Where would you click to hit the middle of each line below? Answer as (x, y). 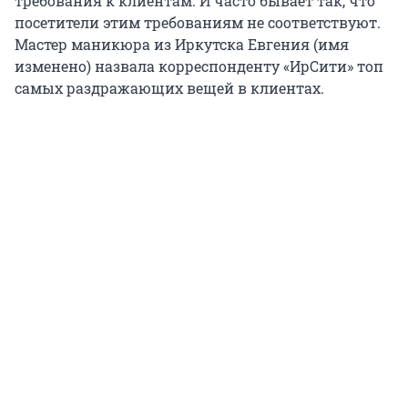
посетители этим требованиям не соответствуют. (198, 23)
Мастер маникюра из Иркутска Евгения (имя (182, 45)
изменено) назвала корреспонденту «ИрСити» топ (199, 66)
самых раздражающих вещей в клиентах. (169, 88)
